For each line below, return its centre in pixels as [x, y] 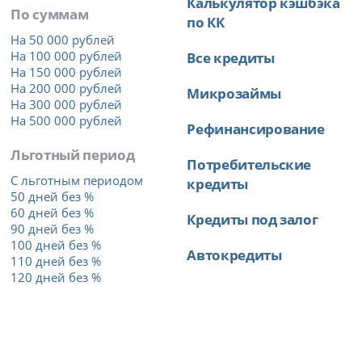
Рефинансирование [256, 128]
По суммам [50, 13]
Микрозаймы [234, 93]
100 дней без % [56, 244]
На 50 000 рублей [63, 39]
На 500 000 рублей [67, 120]
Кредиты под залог [253, 219]
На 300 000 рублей [67, 104]
